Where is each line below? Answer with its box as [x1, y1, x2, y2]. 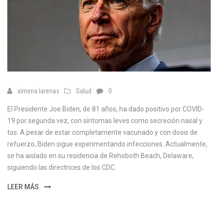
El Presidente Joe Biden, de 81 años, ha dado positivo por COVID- [7, 105, 204, 113]
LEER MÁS [7, 183, 40, 191]
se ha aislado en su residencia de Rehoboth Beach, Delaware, [7, 152, 194, 160]
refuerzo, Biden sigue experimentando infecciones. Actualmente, [7, 140, 207, 148]
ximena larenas [18, 87, 59, 95]
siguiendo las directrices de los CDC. [7, 163, 116, 172]
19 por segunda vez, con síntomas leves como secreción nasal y [7, 117, 202, 125]
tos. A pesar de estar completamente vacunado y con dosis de [7, 128, 198, 137]
